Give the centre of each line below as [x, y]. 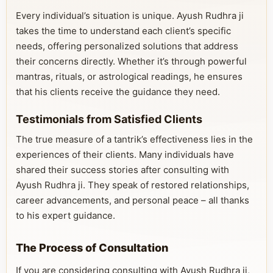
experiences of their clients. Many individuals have [125, 154]
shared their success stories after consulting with [122, 170]
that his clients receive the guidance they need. [118, 92]
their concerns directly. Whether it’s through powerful [131, 61]
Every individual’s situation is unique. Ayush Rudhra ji [130, 16]
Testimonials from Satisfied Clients [109, 119]
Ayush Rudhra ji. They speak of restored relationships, [133, 185]
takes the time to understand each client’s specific [123, 31]
